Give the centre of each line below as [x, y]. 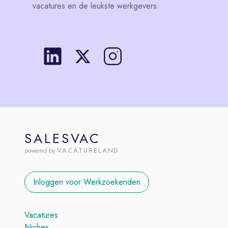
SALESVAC [63, 138]
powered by [40, 151]
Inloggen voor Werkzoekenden [87, 182]
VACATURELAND [88, 150]
